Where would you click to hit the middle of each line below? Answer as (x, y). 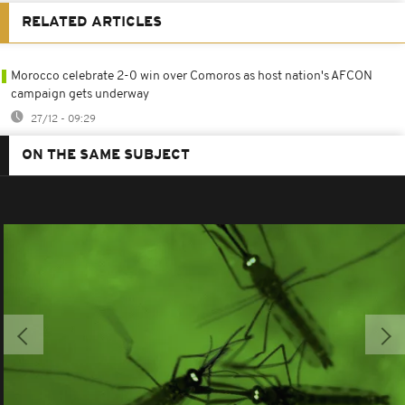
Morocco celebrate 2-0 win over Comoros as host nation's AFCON (192, 76)
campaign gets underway (80, 94)
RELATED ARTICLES (92, 22)
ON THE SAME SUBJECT (106, 155)
